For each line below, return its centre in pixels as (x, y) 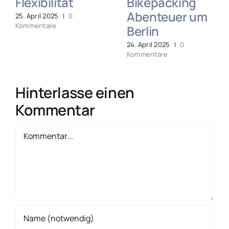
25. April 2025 (37, 16)
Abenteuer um (167, 16)
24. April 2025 (148, 44)
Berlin (143, 31)
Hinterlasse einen (75, 93)
